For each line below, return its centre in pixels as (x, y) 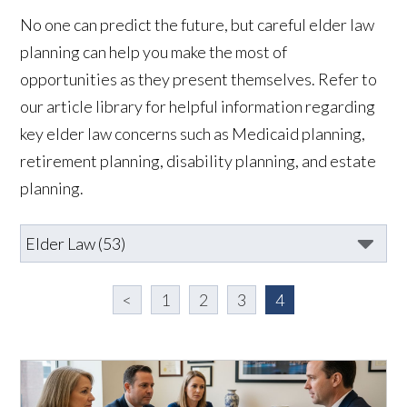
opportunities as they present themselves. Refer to (199, 79)
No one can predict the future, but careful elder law (198, 24)
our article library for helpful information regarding (198, 106)
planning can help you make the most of (154, 51)
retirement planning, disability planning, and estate (199, 160)
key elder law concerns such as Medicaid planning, (193, 133)
